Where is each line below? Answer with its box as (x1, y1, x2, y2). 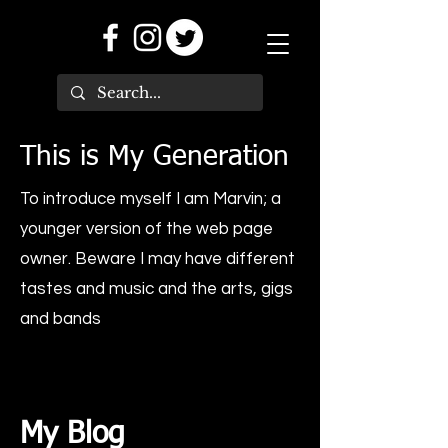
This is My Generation (20, 143, 289, 171)
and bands (20, 310, 101, 328)
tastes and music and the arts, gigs (20, 280, 293, 298)
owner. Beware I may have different (20, 250, 295, 268)
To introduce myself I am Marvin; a (20, 190, 281, 208)
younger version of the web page (20, 220, 273, 238)
